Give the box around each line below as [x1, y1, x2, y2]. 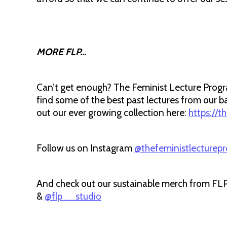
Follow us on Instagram [36, 142, 134, 154]
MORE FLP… [36, 46, 86, 58]
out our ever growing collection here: [36, 107, 188, 119]
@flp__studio [45, 191, 101, 202]
